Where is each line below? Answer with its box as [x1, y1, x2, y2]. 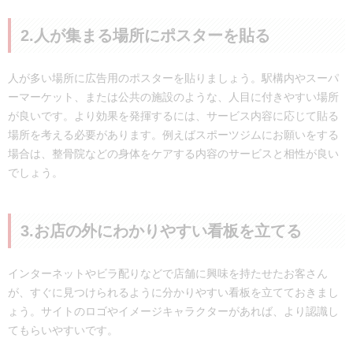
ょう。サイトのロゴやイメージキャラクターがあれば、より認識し [8, 304, 339, 318]
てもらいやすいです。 [8, 323, 118, 336]
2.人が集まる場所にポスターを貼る [20, 26, 270, 44]
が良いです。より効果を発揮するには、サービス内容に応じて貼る [8, 109, 339, 122]
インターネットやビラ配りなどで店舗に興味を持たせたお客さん [8, 266, 328, 280]
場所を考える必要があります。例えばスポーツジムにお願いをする [8, 128, 339, 141]
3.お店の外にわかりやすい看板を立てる [20, 221, 302, 240]
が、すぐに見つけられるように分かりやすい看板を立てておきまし [8, 285, 339, 299]
